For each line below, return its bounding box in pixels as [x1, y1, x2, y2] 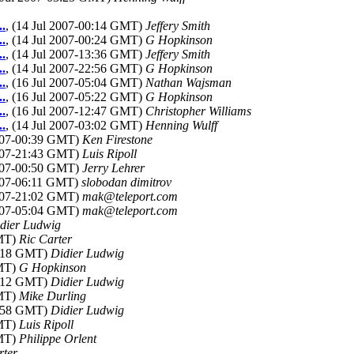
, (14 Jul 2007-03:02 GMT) [6, 119, 145, 132]
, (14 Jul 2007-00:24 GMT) [6, 33, 145, 47]
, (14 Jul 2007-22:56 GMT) [6, 62, 145, 75]
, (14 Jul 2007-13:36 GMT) [6, 47, 145, 61]
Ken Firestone [82, 133, 153, 146]
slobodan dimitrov [81, 175, 171, 189]
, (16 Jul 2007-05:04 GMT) [6, 76, 145, 89]
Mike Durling [19, 289, 86, 303]
